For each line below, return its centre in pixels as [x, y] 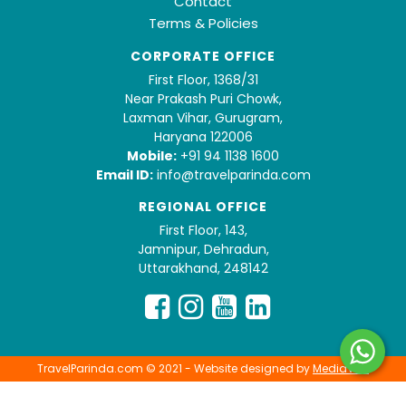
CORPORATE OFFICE [203, 57]
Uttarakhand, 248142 [203, 269]
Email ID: [124, 175]
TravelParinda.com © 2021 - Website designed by [175, 369]
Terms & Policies [203, 24]
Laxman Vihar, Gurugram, [203, 118]
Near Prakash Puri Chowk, [203, 99]
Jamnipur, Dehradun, [203, 250]
